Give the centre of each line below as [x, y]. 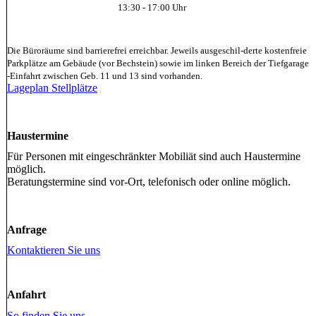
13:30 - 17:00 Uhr [152, 7]
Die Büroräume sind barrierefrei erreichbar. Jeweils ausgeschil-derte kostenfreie [157, 50]
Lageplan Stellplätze [52, 87]
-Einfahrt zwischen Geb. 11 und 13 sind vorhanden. [104, 75]
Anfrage [26, 230]
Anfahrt [26, 295]
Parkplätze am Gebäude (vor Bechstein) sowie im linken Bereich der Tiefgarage [158, 63]
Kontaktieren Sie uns [53, 250]
